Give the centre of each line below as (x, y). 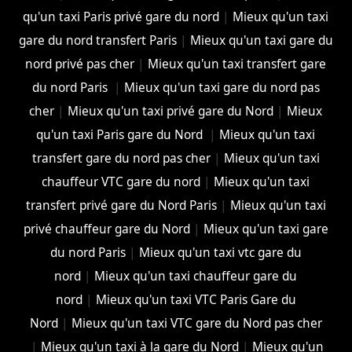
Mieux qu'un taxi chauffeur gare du (196, 276)
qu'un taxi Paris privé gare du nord (121, 16)
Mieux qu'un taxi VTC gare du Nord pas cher (196, 323)
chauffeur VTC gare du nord (121, 181)
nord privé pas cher (80, 64)
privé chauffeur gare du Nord (106, 229)
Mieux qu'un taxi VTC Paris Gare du (196, 299)
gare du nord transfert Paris (97, 40)
